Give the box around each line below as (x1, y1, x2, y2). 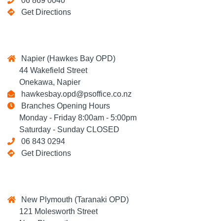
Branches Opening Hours (17, 102, 110, 110)
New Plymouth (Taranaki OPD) (17, 195, 129, 204)
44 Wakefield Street (7, 66, 87, 74)
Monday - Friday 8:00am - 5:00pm (7, 113, 137, 122)
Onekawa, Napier (7, 78, 80, 86)
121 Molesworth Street (7, 207, 98, 216)
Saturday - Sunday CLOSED (7, 125, 119, 134)
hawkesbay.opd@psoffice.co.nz (17, 90, 132, 98)
